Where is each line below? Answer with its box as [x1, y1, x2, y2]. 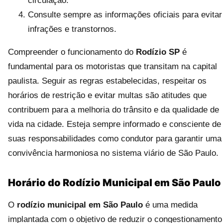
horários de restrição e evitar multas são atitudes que [8, 91, 207, 100]
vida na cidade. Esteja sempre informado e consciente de [8, 119, 221, 129]
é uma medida [143, 200, 198, 210]
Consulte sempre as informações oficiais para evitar [28, 10, 222, 19]
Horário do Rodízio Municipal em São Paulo [8, 177, 221, 189]
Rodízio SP [136, 47, 180, 57]
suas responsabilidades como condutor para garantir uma [8, 134, 222, 143]
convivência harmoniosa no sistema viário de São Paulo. [8, 148, 219, 158]
